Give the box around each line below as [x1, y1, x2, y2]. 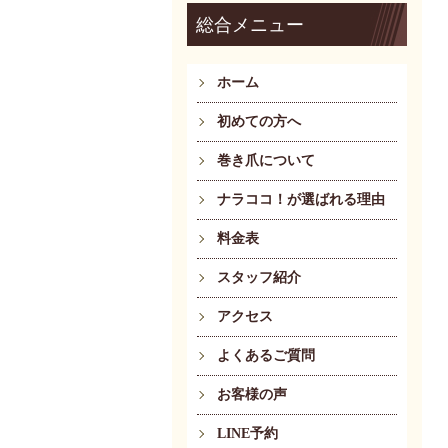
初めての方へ [217, 114, 301, 130]
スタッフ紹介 [217, 270, 301, 286]
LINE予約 [217, 426, 278, 442]
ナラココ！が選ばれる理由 [217, 192, 385, 208]
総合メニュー [196, 14, 304, 35]
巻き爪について [217, 153, 315, 169]
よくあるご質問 [217, 348, 315, 364]
